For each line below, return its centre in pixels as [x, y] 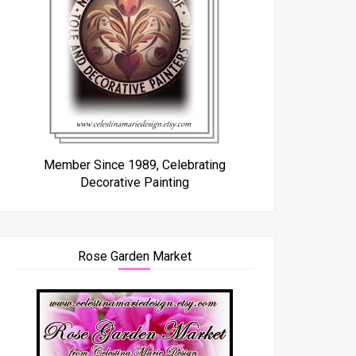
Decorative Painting [134, 182]
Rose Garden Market [134, 256]
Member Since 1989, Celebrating [134, 164]
